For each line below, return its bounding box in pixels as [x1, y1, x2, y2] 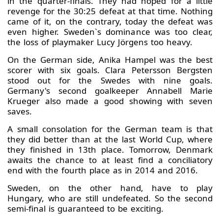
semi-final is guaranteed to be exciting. [7, 203, 166, 215]
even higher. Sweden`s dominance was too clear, [7, 26, 213, 38]
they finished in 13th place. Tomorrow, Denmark [7, 144, 213, 156]
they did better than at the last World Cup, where [7, 134, 213, 145]
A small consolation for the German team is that [7, 123, 213, 135]
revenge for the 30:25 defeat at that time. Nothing [7, 5, 213, 17]
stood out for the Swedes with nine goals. [7, 75, 213, 86]
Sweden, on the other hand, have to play [7, 182, 213, 194]
